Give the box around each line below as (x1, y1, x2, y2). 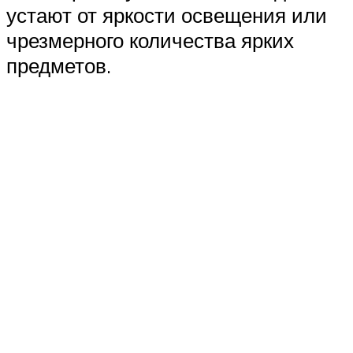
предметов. (6, 53, 111, 79)
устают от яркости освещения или (6, 2, 327, 28)
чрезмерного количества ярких (6, 28, 294, 54)
